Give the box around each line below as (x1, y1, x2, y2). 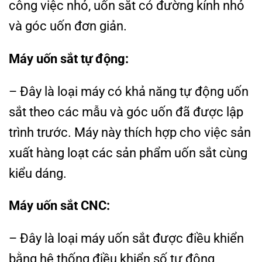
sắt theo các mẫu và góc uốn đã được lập (9, 104, 243, 119)
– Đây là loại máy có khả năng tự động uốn (9, 83, 249, 99)
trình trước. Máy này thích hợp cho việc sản (9, 124, 251, 140)
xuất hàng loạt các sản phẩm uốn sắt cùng (9, 144, 247, 160)
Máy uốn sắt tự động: (9, 50, 129, 66)
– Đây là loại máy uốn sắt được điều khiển (9, 230, 244, 246)
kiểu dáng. (9, 165, 67, 181)
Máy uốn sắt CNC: (9, 198, 110, 213)
